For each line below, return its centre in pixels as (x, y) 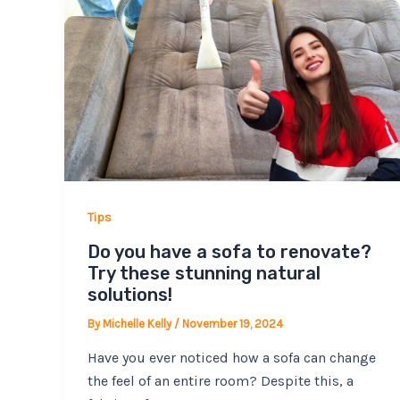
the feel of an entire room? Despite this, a (220, 380)
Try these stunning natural (204, 274)
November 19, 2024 (232, 324)
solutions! (129, 295)
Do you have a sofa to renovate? (229, 252)
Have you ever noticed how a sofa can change (231, 357)
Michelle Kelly (138, 324)
